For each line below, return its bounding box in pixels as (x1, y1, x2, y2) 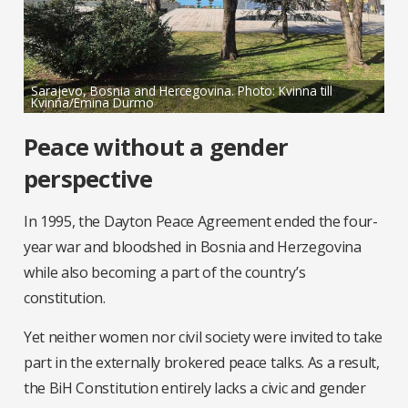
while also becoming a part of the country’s (24, 262, 306, 283)
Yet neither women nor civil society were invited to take (24, 327, 383, 348)
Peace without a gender (24, 131, 289, 164)
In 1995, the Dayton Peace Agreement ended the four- (24, 211, 378, 232)
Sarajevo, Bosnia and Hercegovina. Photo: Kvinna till (31, 82, 332, 100)
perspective (24, 163, 153, 196)
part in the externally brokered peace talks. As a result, (24, 352, 380, 373)
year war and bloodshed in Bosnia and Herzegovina (24, 237, 362, 258)
